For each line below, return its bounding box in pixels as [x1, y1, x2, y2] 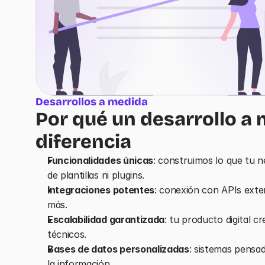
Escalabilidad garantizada [47, 214, 164, 225]
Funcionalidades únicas [47, 154, 153, 166]
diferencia [35, 130, 131, 153]
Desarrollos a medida [35, 95, 148, 108]
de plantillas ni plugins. [47, 169, 144, 181]
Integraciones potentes [47, 184, 154, 196]
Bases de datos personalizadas [47, 243, 189, 255]
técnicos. [47, 228, 87, 240]
